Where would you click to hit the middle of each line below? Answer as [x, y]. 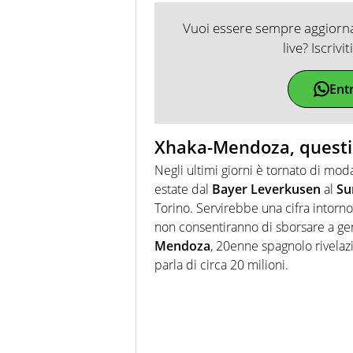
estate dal [183, 190]
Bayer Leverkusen [266, 190]
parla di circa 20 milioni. [221, 265]
